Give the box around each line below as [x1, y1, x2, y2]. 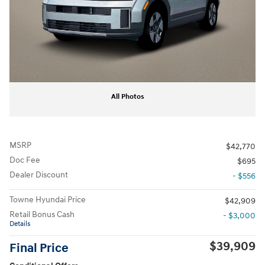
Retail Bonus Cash [9, 209, 75, 219]
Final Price [9, 240, 69, 256]
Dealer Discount [9, 169, 68, 180]
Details [9, 219, 30, 228]
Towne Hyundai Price [9, 194, 86, 205]
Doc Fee [9, 154, 40, 165]
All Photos [111, 92, 144, 101]
